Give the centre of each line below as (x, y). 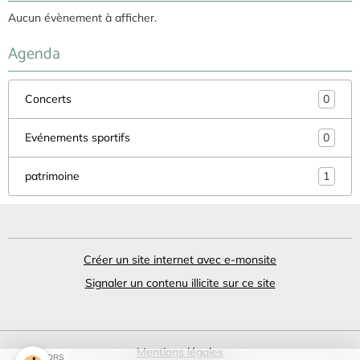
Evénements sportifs (78, 137)
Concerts (48, 98)
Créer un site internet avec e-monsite (180, 259)
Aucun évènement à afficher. (82, 17)
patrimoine (52, 176)
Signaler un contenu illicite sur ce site (180, 282)
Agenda (34, 54)
